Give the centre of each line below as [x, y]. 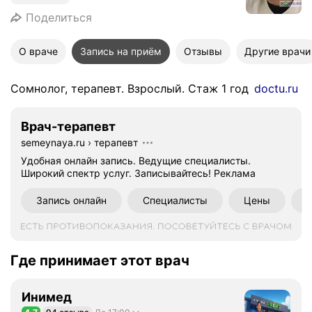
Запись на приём [121, 51]
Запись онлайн [71, 200]
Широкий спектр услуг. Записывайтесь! [116, 173]
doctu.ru [276, 88]
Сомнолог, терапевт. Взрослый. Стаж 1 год [130, 88]
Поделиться [59, 17]
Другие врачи [278, 51]
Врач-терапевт [68, 126]
